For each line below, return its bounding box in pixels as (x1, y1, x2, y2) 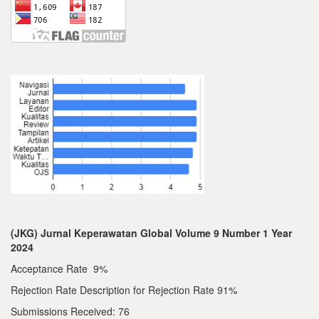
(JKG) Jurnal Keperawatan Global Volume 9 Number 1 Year (11, 226, 292, 241)
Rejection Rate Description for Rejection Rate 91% (11, 283, 237, 298)
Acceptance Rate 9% (11, 261, 108, 276)
